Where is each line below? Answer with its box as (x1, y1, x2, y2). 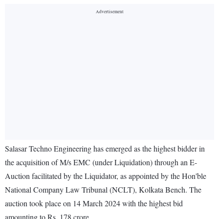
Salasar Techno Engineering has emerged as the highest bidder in (5, 143, 205, 154)
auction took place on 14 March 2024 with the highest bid (5, 198, 183, 209)
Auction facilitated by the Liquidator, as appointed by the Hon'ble (5, 171, 206, 181)
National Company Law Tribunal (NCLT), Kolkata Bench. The (5, 184, 201, 195)
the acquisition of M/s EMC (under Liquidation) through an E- (5, 157, 197, 168)
